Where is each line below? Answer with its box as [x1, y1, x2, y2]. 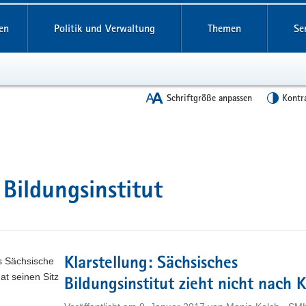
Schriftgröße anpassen [167, 92, 252, 104]
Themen [207, 22, 241, 35]
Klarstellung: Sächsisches [64, 255, 238, 273]
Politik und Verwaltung [53, 22, 155, 35]
